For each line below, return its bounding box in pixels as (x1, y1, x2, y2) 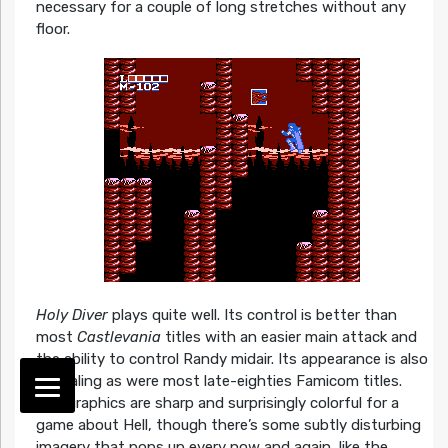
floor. (35, 19, 70, 38)
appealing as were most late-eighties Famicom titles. (35, 372, 402, 391)
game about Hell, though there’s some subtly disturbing (35, 416, 421, 435)
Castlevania (76, 328, 161, 347)
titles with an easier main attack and (160, 328, 417, 347)
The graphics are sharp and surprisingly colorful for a (35, 394, 399, 413)
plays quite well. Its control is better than (107, 306, 397, 325)
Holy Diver (35, 306, 108, 325)
